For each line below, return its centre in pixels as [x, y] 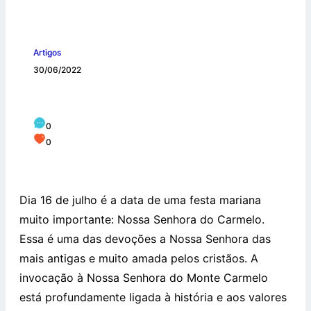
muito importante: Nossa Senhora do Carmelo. [142, 220]
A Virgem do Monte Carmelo [119, 97]
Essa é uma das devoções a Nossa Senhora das [145, 239]
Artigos [47, 53]
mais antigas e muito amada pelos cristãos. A [139, 259]
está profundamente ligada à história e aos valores [153, 297]
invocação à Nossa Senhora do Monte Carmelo [144, 278]
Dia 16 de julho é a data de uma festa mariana [140, 200]
